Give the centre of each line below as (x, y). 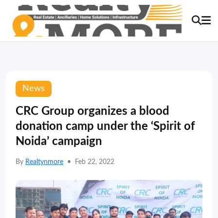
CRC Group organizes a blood (92, 111)
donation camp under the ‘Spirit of (105, 127)
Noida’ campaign (59, 142)
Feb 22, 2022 (95, 162)
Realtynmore (44, 162)
